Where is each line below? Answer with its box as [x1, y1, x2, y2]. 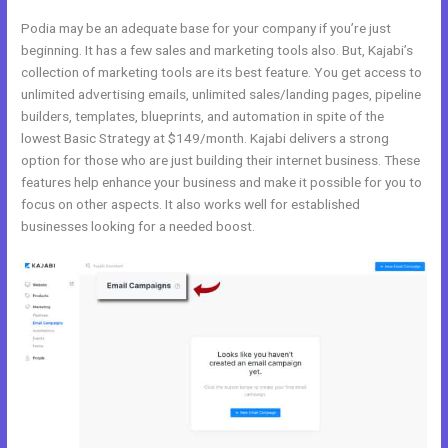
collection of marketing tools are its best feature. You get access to [21, 64, 423, 81]
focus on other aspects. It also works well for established [21, 196, 361, 213]
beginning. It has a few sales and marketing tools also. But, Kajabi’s [21, 42, 414, 59]
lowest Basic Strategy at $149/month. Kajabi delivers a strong [21, 130, 390, 147]
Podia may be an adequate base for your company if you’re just [21, 20, 392, 37]
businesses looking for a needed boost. [21, 218, 256, 235]
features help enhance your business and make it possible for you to [21, 174, 423, 191]
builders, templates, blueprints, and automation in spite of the [21, 108, 385, 125]
